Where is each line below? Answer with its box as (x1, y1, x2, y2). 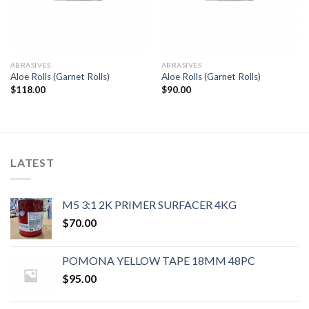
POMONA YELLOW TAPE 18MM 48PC (62, 254, 255, 268)
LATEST (10, 155, 54, 169)
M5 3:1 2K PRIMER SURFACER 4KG (62, 198, 237, 212)
